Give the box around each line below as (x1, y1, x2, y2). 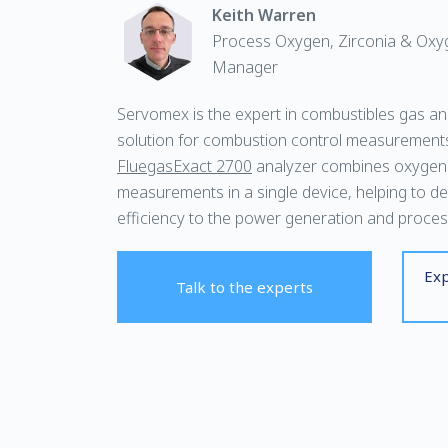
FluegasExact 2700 (117, 155, 252, 177)
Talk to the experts (176, 277, 313, 297)
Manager (212, 56, 278, 78)
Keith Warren (212, 4, 316, 26)
